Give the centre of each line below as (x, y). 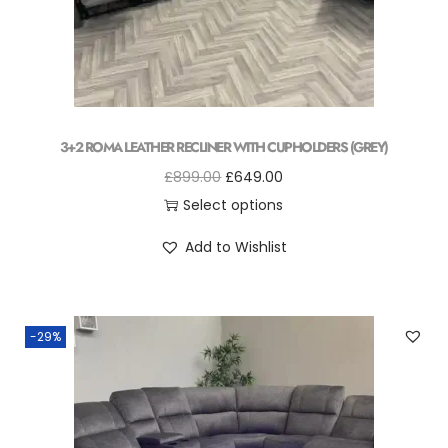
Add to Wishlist (236, 247)
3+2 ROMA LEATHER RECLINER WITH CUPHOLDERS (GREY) (223, 147)
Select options (233, 205)
